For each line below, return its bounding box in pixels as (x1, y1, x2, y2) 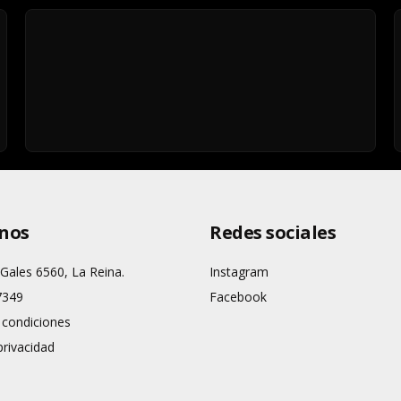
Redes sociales (209, 220, 336, 244)
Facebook (209, 288, 267, 305)
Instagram (209, 263, 269, 280)
